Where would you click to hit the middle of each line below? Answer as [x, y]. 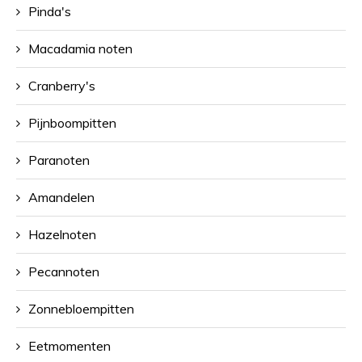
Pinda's [50, 11]
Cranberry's [62, 86]
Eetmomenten [69, 346]
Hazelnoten [62, 234]
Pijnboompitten [72, 123]
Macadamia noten [80, 48]
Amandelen [61, 197]
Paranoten [59, 160]
